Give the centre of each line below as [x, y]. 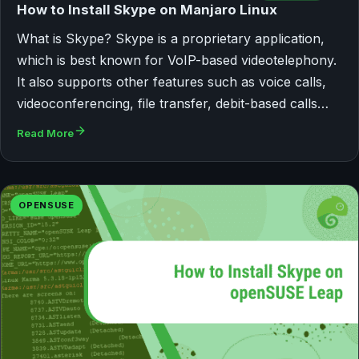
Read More [45, 133]
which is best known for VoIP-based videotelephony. [177, 61]
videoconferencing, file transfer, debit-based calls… [173, 104]
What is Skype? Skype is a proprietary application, [171, 39]
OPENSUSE [46, 206]
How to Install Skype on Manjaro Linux [147, 10]
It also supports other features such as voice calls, [171, 82]
